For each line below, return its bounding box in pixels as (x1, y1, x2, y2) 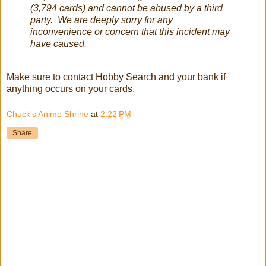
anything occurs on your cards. (7, 83, 135, 94)
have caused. (30, 39, 87, 49)
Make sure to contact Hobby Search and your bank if (7, 71, 226, 82)
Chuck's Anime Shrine (7, 109, 88, 119)
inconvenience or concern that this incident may (30, 27, 230, 37)
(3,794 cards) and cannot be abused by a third (30, 3, 223, 14)
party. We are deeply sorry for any (30, 15, 173, 26)
